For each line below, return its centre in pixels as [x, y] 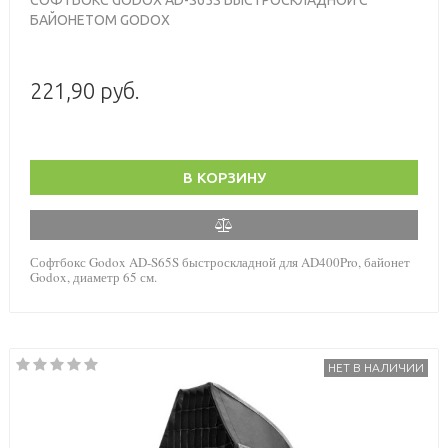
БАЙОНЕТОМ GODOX [100, 19]
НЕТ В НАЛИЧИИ [376, 367]
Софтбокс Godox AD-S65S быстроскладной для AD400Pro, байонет [220, 261]
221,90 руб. [85, 90]
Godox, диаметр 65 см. [93, 276]
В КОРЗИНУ [224, 177]
